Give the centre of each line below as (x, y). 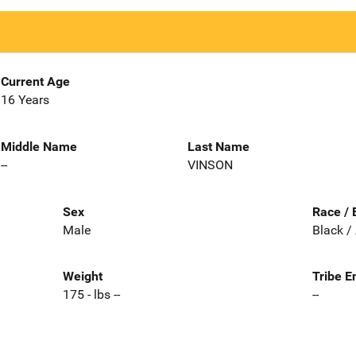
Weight (82, 277)
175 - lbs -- (91, 295)
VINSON (210, 164)
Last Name (219, 146)
